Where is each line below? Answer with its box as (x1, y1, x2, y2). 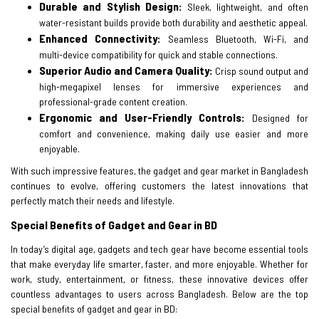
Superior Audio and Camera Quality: (39, 63, 213, 77)
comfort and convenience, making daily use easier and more (39, 127, 308, 140)
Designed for (245, 111, 308, 124)
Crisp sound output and (215, 64, 308, 77)
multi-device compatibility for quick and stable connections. (39, 48, 278, 61)
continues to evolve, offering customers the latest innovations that (11, 179, 308, 192)
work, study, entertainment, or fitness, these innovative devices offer (11, 272, 308, 285)
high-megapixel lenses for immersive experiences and (39, 80, 308, 93)
